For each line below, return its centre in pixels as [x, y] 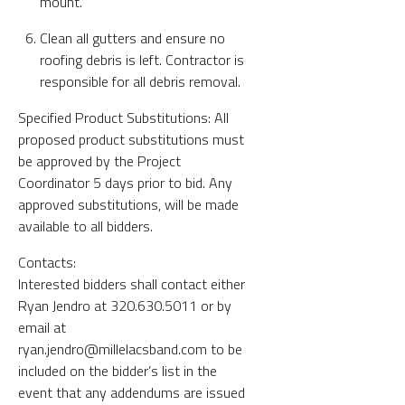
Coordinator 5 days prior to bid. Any [125, 182]
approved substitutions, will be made [128, 204]
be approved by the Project [99, 160]
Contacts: [47, 262]
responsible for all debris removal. [140, 81]
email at [42, 327]
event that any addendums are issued [132, 392]
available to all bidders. [85, 226]
